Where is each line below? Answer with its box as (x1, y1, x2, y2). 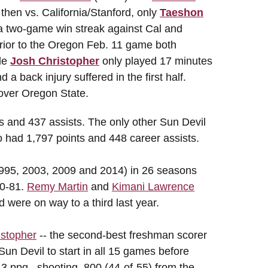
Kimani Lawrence (112, 181, 194, 193)
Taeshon (160, 7, 203, 19)
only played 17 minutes (99, 55, 212, 67)
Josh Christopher (10, 55, 99, 67)
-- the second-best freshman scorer (36, 229, 207, 241)
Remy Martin (27, 181, 88, 193)
